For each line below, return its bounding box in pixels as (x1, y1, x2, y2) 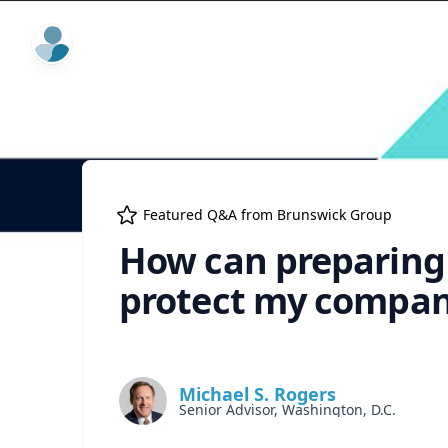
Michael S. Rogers (179, 382, 336, 406)
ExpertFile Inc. (33, 26, 138, 48)
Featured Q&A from (143, 205, 277, 224)
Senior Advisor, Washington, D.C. (179, 400, 396, 419)
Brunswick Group (277, 205, 392, 224)
